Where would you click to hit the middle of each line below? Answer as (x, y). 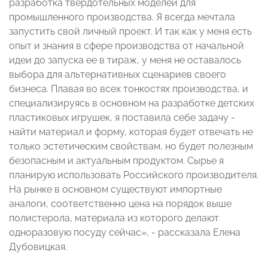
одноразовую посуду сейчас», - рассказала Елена (125, 233)
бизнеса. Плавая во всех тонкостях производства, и (129, 89)
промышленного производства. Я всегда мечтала (122, 17)
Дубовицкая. (38, 247)
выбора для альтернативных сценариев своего (118, 75)
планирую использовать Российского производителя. (134, 175)
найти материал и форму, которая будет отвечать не (131, 132)
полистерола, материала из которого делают (114, 218)
